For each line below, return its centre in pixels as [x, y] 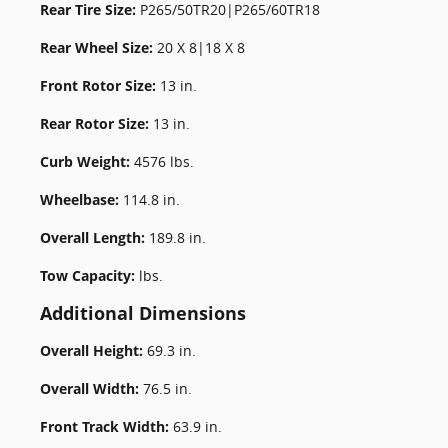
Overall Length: [94, 237]
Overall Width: [91, 388]
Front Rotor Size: [100, 85]
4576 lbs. [164, 161]
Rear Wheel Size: [98, 47]
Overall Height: [93, 350]
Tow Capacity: [89, 275]
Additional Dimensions [143, 313]
